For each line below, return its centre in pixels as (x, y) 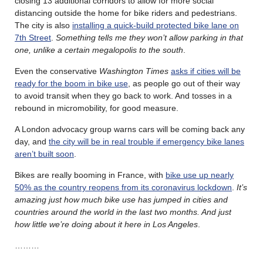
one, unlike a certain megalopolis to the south (99, 50)
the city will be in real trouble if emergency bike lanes (146, 141)
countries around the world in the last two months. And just (123, 212)
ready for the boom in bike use (71, 83)
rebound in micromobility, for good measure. (97, 108)
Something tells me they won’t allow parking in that (149, 37)
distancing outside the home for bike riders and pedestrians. (126, 13)
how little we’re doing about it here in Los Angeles (106, 224)
